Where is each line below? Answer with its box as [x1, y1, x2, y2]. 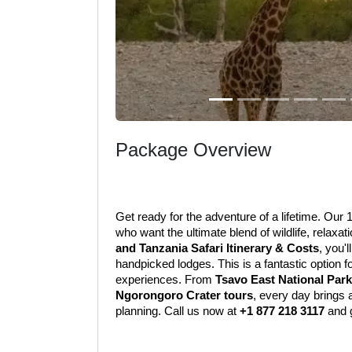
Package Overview [115, 138, 271, 160]
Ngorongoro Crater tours [115, 289, 253, 302]
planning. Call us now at [115, 305, 240, 317]
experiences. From [115, 273, 215, 286]
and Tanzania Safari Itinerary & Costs [115, 242, 319, 255]
